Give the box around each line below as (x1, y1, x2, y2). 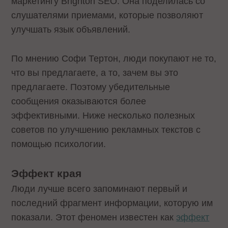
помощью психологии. (11, 138, 106, 149)
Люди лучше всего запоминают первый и (11, 184, 188, 194)
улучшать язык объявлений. (11, 24, 131, 35)
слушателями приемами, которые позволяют (11, 10, 204, 20)
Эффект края (11, 167, 82, 180)
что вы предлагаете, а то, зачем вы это (11, 67, 179, 78)
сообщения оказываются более (11, 96, 147, 106)
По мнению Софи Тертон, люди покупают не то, (11, 53, 217, 64)
